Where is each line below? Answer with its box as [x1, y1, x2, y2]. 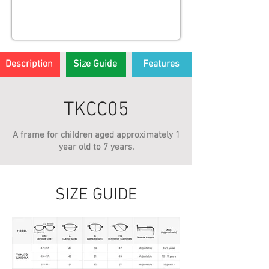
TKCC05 [63, 98, 129, 122]
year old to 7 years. [58, 142, 134, 153]
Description [5, 58, 53, 70]
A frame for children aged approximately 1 [12, 130, 180, 141]
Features [142, 58, 180, 70]
